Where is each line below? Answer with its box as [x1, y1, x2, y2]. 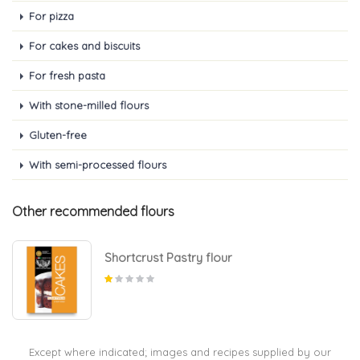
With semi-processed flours [29, 158, 166, 172]
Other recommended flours [12, 203, 174, 220]
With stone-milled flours [29, 99, 149, 112]
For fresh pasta [29, 69, 105, 83]
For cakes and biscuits [29, 39, 140, 53]
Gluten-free [29, 129, 87, 142]
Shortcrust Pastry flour [104, 250, 232, 266]
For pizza [29, 10, 74, 23]
